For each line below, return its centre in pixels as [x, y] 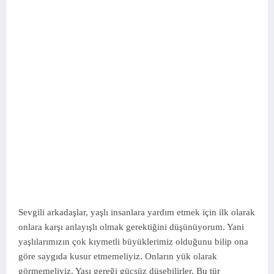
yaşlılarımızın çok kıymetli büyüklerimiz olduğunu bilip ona [133, 242]
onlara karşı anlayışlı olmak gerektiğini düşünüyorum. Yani [131, 227]
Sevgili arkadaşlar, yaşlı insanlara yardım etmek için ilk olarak [137, 212]
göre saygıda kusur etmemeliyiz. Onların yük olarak [118, 256]
